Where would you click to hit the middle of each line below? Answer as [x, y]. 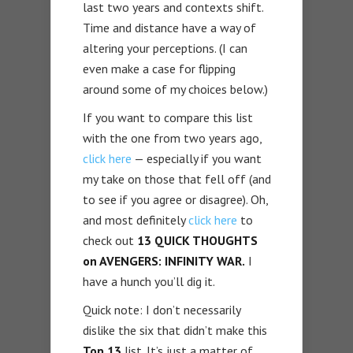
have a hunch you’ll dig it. [149, 281]
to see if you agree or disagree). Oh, [175, 199]
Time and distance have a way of [169, 27]
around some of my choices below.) [175, 89]
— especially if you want [197, 158]
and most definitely [136, 219]
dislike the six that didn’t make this [175, 330]
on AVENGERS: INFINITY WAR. [164, 260]
